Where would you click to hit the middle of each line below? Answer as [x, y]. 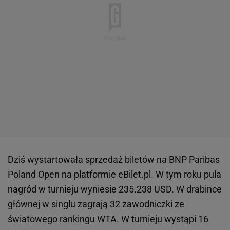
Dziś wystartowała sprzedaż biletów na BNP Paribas [114, 160]
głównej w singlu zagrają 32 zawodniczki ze [96, 204]
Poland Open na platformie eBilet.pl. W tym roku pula [114, 175]
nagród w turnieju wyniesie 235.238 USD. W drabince [115, 189]
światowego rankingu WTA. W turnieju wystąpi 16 [108, 219]
